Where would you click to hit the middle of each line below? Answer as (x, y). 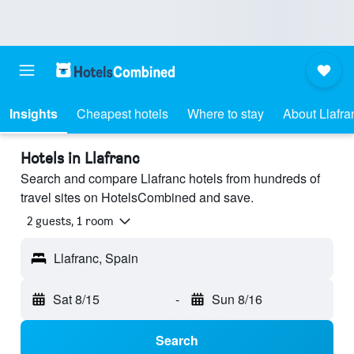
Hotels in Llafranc (80, 158)
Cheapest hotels (122, 113)
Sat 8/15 (76, 299)
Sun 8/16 (237, 299)
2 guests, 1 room (70, 221)
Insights (34, 113)
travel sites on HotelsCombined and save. (137, 197)
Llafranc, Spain (96, 258)
